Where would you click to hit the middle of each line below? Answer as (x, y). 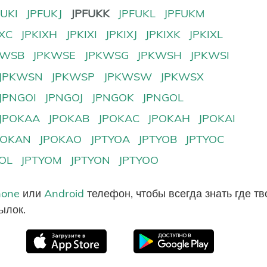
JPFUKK (90, 14)
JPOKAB (69, 118)
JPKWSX (182, 76)
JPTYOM (41, 160)
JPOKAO (61, 139)
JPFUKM (184, 14)
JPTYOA (110, 139)
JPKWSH (159, 55)
